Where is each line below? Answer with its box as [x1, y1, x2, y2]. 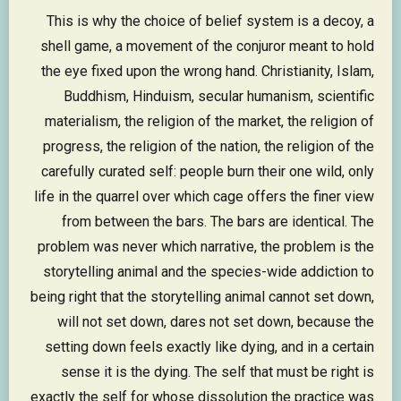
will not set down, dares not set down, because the [57, 313, 374, 331]
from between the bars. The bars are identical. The [62, 213, 374, 231]
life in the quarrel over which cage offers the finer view [34, 188, 374, 206]
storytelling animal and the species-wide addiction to [43, 263, 374, 281]
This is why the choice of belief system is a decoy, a [47, 13, 374, 30]
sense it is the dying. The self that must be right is [61, 363, 374, 381]
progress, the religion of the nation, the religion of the [43, 138, 374, 156]
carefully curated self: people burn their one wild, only [41, 163, 374, 181]
